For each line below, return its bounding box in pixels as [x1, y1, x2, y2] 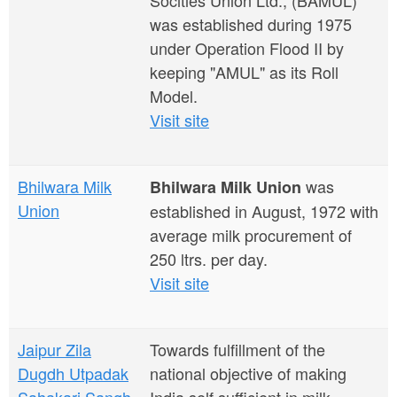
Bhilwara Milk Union [150, 175, 301, 198]
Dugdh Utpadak [18, 362, 128, 385]
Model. [150, 84, 198, 107]
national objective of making [150, 362, 346, 385]
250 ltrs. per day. [150, 247, 268, 270]
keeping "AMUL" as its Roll [150, 60, 339, 83]
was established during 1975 [150, 12, 352, 35]
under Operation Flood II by [150, 36, 344, 59]
